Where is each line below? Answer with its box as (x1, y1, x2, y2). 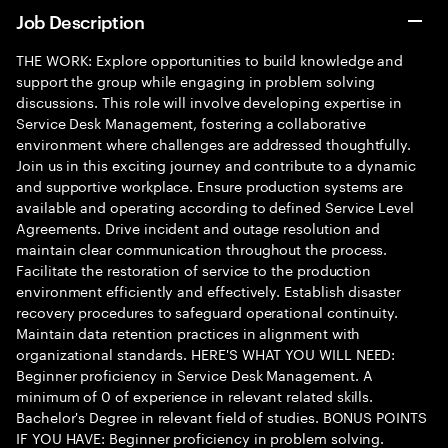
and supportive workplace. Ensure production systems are (16, 174, 404, 196)
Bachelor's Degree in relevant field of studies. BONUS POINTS (16, 405, 427, 427)
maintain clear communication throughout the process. (16, 237, 388, 259)
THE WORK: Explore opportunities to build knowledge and (16, 48, 404, 70)
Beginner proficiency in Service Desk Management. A (16, 363, 373, 385)
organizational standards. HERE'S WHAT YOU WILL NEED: (16, 342, 396, 364)
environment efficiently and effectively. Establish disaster (16, 279, 401, 301)
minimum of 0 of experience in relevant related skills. (16, 384, 374, 406)
